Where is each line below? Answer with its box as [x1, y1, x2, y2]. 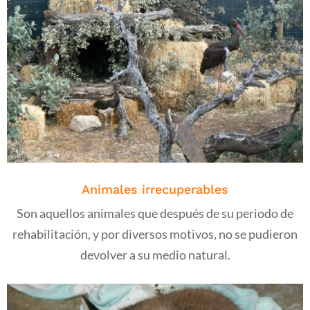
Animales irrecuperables [82, 182, 228, 197]
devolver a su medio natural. [80, 247, 230, 262]
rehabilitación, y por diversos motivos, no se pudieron [12, 226, 298, 241]
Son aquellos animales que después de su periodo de [17, 206, 293, 221]
